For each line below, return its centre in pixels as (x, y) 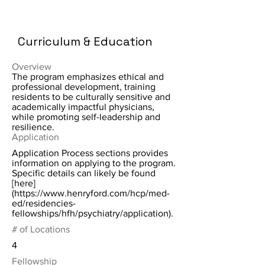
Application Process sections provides (90, 153)
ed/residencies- (44, 203)
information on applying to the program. (94, 163)
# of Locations (41, 229)
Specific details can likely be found (84, 173)
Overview (32, 67)
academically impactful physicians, (83, 107)
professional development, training (84, 87)
